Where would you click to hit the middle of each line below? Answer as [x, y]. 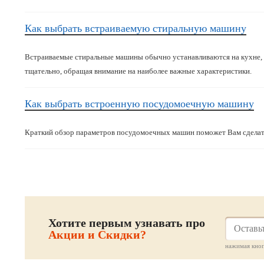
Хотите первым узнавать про [127, 223]
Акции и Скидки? [97, 235]
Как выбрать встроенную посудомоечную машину [139, 104]
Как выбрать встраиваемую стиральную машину [136, 28]
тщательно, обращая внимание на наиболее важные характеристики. [138, 71]
